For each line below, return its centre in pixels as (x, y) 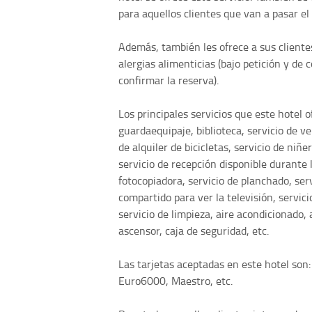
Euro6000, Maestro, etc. (175, 280)
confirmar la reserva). (169, 80)
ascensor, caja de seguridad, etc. (194, 230)
